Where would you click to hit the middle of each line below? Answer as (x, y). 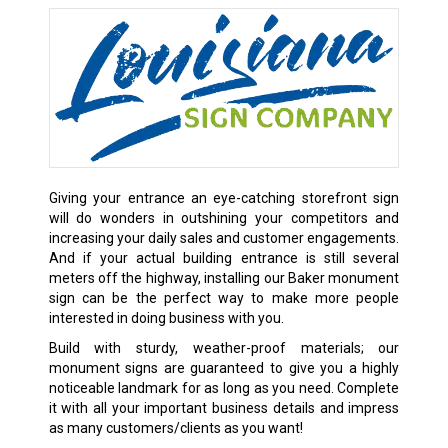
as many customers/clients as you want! (175, 427)
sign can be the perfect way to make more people (224, 297)
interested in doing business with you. (166, 317)
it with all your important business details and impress (224, 407)
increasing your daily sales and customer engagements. (224, 237)
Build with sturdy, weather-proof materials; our (224, 347)
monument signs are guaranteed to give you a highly (224, 367)
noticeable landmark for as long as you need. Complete (224, 387)
